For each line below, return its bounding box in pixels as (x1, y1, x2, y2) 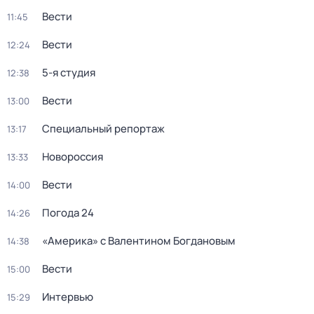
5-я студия (42, 65, 95, 80)
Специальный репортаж (42, 121, 165, 136)
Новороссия (42, 149, 103, 164)
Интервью (42, 289, 93, 304)
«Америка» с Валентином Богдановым (42, 233, 235, 248)
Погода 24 (42, 205, 94, 220)
